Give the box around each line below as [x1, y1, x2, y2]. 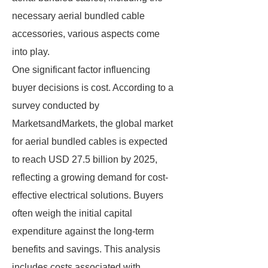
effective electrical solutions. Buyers [12, 190, 163, 200]
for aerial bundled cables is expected [12, 136, 167, 147]
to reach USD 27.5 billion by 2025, [12, 154, 157, 165]
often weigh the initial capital [12, 208, 132, 218]
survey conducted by [12, 100, 99, 111]
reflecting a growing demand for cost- [12, 172, 168, 182]
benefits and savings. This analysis [12, 244, 160, 254]
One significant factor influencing [12, 65, 150, 75]
